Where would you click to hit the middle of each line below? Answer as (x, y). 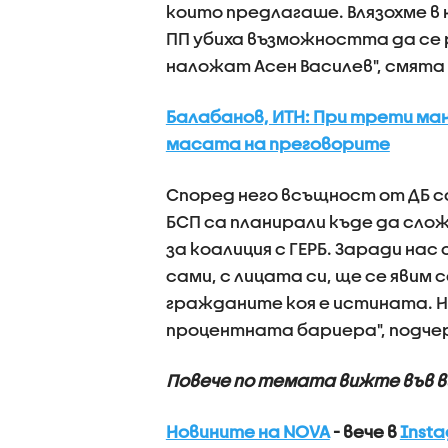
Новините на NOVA (247, 431)
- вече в (364, 431)
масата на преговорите (277, 143)
